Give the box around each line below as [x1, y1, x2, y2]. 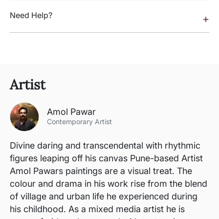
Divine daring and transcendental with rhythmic [10, 140, 200, 151]
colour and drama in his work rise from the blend [10, 178, 207, 189]
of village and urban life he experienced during [10, 191, 197, 201]
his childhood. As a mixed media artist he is [10, 204, 185, 214]
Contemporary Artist [47, 117, 112, 126]
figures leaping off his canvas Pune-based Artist [10, 153, 203, 163]
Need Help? [10, 10, 52, 20]
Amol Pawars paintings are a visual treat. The [10, 166, 192, 176]
